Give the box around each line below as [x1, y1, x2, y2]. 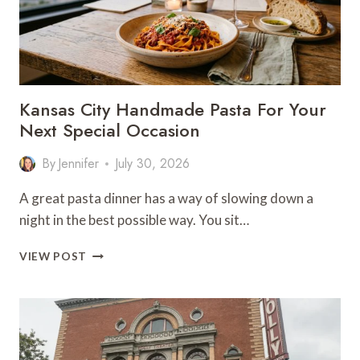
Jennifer [58, 154, 100, 173]
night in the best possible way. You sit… [19, 211, 249, 228]
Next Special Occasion [19, 117, 200, 143]
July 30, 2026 [115, 154, 190, 173]
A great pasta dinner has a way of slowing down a [19, 190, 313, 207]
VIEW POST [19, 250, 88, 263]
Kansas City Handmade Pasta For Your [19, 96, 326, 122]
